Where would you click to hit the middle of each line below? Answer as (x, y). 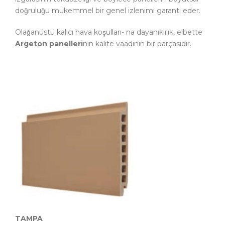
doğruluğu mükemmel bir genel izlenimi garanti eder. (108, 10)
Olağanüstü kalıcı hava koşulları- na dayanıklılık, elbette (109, 32)
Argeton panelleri (49, 43)
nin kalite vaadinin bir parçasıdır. (137, 43)
